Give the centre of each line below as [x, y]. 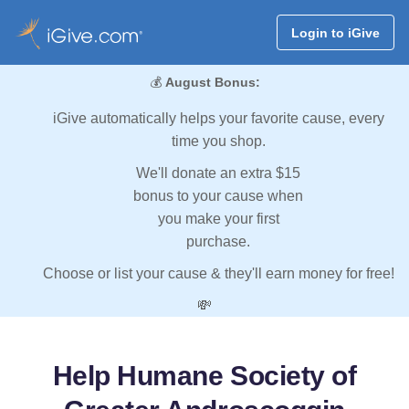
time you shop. [218, 142]
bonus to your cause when [218, 196]
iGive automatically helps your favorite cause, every [218, 119]
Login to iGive [335, 32]
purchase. [218, 242]
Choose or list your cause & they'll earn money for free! [218, 274]
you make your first [218, 219]
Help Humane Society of [204, 376]
